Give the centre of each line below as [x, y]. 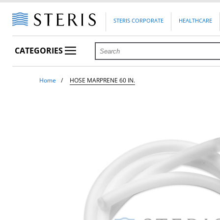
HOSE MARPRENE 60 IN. [103, 80]
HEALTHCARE [196, 21]
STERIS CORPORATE [139, 21]
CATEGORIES [40, 51]
